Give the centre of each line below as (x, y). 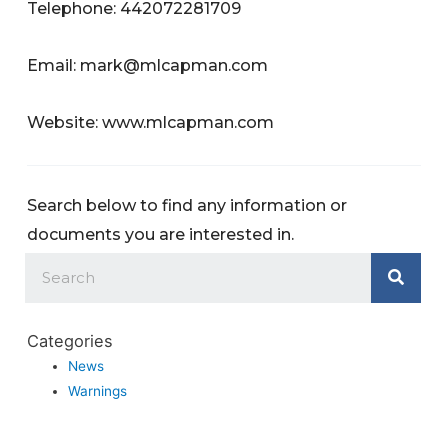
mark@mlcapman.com (174, 65)
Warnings (98, 390)
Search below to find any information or (187, 205)
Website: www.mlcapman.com (151, 122)
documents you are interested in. (161, 234)
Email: (54, 65)
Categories (70, 340)
